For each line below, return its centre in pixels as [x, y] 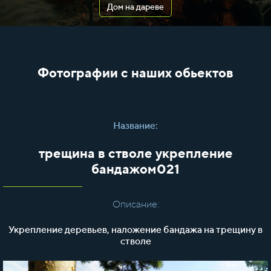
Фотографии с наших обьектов [135, 73]
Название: [135, 126]
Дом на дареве [135, 7]
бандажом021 [135, 169]
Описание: [135, 204]
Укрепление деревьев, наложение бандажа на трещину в [135, 230]
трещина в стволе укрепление [135, 153]
